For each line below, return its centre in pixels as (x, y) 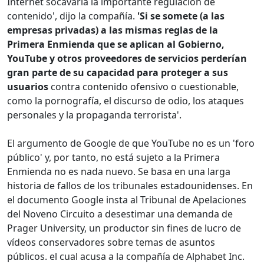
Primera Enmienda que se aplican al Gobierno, (116, 44)
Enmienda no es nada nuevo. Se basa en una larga (119, 172)
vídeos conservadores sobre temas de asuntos (111, 242)
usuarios (28, 87)
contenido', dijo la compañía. (72, 16)
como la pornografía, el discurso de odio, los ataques (126, 101)
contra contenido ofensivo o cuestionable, (143, 87)
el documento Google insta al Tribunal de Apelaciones (127, 200)
